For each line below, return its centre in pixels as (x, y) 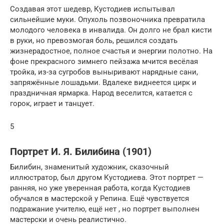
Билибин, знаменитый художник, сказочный (89, 167)
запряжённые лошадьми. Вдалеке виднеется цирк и (103, 82)
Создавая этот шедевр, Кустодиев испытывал (92, 9)
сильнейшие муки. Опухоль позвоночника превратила (107, 19)
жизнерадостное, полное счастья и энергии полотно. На (111, 51)
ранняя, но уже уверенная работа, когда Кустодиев (100, 188)
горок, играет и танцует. (52, 103)
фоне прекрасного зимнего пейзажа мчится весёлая (104, 61)
